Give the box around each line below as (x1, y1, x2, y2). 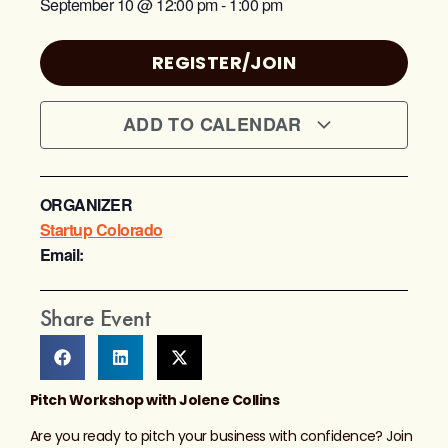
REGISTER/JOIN (151, 50, 297, 76)
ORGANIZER (40, 193, 133, 217)
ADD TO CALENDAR (122, 111, 308, 138)
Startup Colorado (40, 218, 163, 242)
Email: (40, 243, 84, 267)
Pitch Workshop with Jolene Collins (30, 390, 279, 411)
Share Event (40, 302, 151, 334)
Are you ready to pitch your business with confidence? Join (30, 425, 413, 446)
